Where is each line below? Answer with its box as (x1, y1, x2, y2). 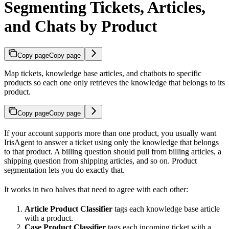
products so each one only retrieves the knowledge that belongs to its (4, 78, 225, 87)
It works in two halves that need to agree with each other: (4, 185, 188, 194)
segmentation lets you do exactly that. (4, 165, 125, 174)
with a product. (25, 213, 73, 222)
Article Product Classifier (25, 204, 112, 213)
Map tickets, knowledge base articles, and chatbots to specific (4, 68, 201, 78)
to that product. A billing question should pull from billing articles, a (4, 147, 221, 156)
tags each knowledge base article (112, 204, 220, 213)
